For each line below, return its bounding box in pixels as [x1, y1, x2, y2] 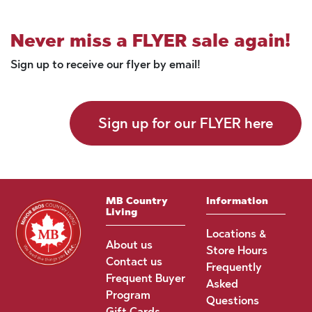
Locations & [205, 227, 267, 240]
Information [205, 195, 268, 207]
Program [105, 288, 150, 302]
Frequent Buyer [105, 272, 185, 285]
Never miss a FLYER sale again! [10, 30, 290, 51]
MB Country [105, 195, 168, 207]
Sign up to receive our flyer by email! [10, 58, 201, 71]
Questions [205, 294, 259, 307]
